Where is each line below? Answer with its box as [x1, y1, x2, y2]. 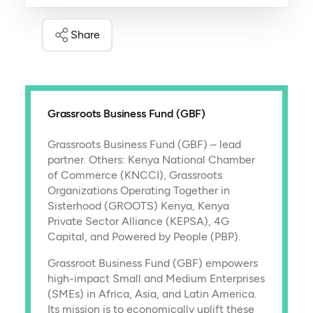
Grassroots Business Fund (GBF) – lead [47, 138, 241, 152]
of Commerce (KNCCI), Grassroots [47, 168, 222, 182]
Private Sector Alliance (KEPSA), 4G [47, 214, 229, 228]
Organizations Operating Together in [47, 184, 230, 198]
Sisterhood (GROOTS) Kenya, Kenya [47, 199, 229, 213]
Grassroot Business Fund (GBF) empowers [47, 256, 258, 270]
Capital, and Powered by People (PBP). [47, 230, 240, 244]
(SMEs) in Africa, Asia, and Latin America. [47, 287, 256, 301]
